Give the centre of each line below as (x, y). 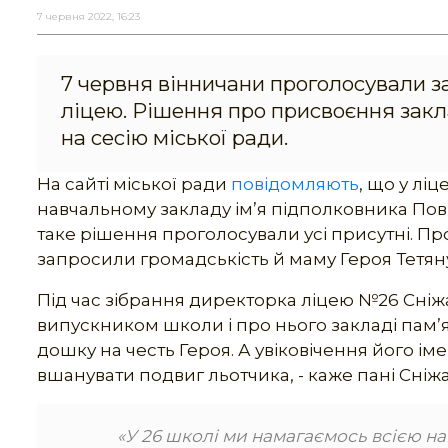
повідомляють (295, 184)
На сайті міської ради (134, 184)
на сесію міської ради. (174, 138)
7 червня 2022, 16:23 (88, 17)
